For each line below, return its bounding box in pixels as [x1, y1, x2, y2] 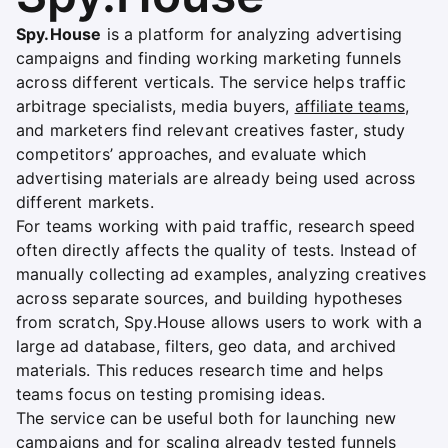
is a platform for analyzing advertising [101, 23, 403, 44]
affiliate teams [294, 95, 405, 116]
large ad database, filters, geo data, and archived [16, 335, 397, 356]
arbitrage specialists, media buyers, [16, 95, 295, 116]
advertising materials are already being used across [16, 167, 416, 188]
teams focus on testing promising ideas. [16, 383, 325, 404]
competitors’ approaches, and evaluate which [16, 143, 367, 164]
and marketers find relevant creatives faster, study [16, 119, 406, 140]
